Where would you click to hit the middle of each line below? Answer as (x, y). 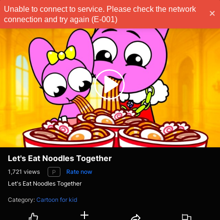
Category (21, 200)
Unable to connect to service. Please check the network (100, 9)
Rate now (79, 172)
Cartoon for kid (57, 200)
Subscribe (188, 12)
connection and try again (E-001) (61, 19)
